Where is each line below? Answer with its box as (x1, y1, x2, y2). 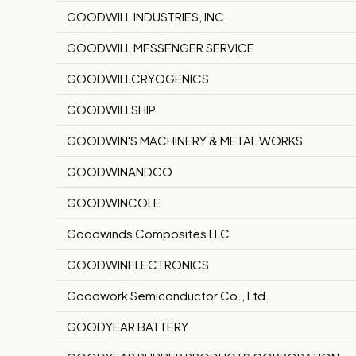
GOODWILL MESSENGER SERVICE (67, 40, 254, 56)
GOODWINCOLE (67, 195, 161, 211)
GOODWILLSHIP (67, 102, 156, 118)
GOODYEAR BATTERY (67, 319, 188, 335)
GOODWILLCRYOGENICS (67, 71, 209, 87)
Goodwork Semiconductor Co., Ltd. (67, 288, 269, 304)
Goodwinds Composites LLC (67, 226, 230, 242)
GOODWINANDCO (67, 164, 172, 180)
